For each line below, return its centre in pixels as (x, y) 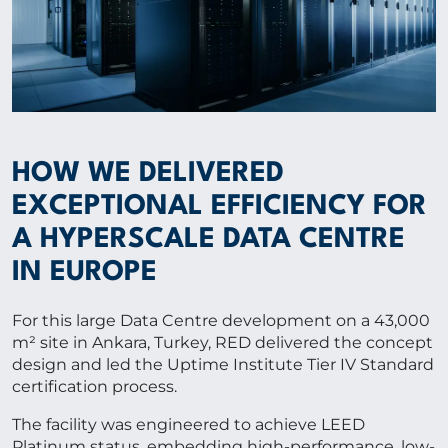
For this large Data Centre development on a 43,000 (221, 320)
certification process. (94, 386)
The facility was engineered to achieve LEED (188, 424)
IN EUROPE (84, 272)
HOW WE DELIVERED (148, 173)
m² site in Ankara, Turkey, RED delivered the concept (222, 342)
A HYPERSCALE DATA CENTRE (208, 239)
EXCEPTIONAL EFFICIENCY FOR (219, 206)
